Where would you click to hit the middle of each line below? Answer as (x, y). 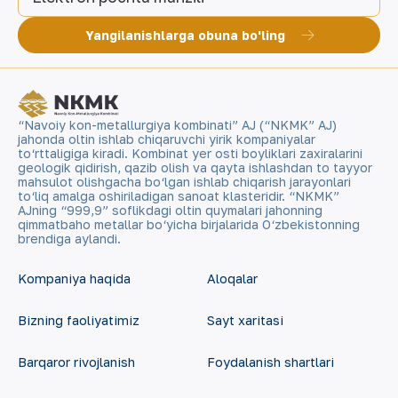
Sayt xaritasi (245, 320)
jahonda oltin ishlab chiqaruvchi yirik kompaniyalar (167, 139)
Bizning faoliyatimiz (79, 320)
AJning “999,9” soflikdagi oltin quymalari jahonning (170, 210)
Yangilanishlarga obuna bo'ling (185, 36)
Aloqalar (232, 279)
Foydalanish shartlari (270, 362)
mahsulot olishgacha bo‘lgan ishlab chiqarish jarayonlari (184, 182)
